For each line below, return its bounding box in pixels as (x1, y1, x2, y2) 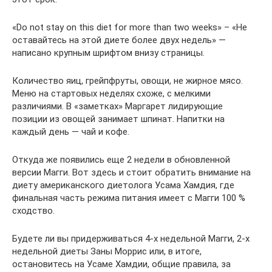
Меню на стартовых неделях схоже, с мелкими (12, 88, 211, 99)
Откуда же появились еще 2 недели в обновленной (12, 154, 230, 165)
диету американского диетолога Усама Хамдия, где (12, 180, 234, 191)
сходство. (12, 205, 55, 216)
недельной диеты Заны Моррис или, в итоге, (12, 246, 202, 257)
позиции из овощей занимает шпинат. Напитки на (12, 114, 225, 124)
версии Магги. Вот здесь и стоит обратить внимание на (12, 167, 251, 178)
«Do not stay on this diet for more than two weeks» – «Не (12, 22, 247, 33)
